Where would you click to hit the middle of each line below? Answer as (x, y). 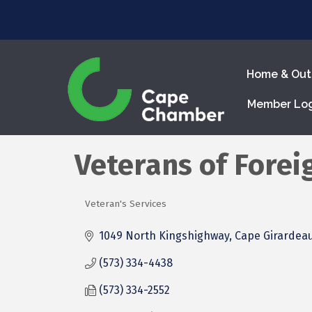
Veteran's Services (126, 204)
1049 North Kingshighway (164, 236)
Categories (120, 214)
